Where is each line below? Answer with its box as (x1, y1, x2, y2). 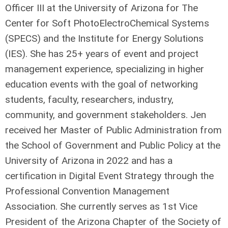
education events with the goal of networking (5, 78, 198, 91)
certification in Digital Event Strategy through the (5, 170, 214, 182)
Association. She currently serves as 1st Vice (5, 201, 197, 213)
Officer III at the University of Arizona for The (5, 2, 198, 14)
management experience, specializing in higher (5, 63, 204, 75)
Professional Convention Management (5, 185, 169, 197)
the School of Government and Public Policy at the (5, 139, 220, 152)
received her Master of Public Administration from (5, 124, 222, 136)
